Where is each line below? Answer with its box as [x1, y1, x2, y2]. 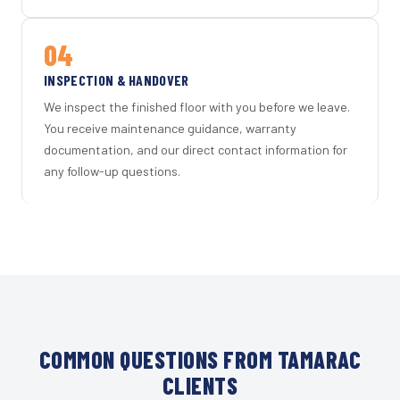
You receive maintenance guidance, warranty [44, 121, 296, 137]
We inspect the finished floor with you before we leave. [44, 99, 350, 115]
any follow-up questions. [44, 163, 180, 179]
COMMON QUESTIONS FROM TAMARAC [38, 346, 362, 374]
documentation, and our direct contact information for [44, 142, 347, 158]
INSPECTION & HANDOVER [44, 71, 189, 88]
